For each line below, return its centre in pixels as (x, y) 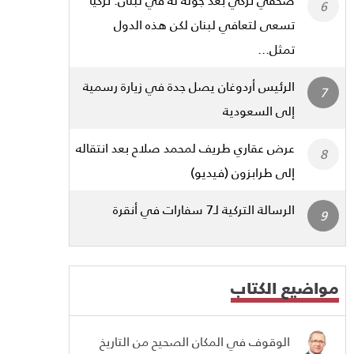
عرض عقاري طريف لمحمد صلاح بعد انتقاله (185, 148)
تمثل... (276, 49)
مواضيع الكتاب (285, 288)
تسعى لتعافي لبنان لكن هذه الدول (204, 24)
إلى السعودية (259, 111)
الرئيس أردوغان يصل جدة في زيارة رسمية (189, 86)
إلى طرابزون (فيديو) (243, 172)
